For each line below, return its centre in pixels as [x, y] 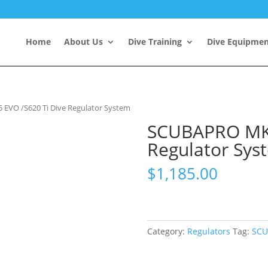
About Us [83, 42]
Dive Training [155, 42]
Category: [167, 231]
